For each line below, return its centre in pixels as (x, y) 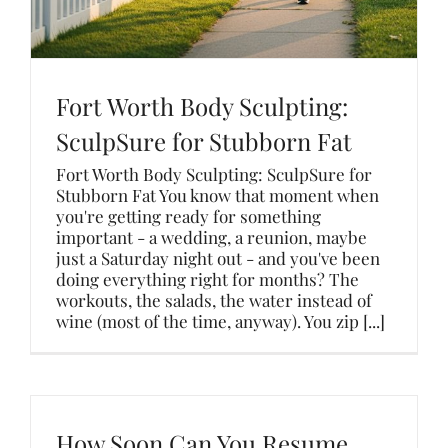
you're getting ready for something (188, 216)
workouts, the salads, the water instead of (214, 300)
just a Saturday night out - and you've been (218, 258)
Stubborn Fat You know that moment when (217, 195)
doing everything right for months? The (207, 279)
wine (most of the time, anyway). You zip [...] (220, 321)
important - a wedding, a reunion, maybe (211, 237)
